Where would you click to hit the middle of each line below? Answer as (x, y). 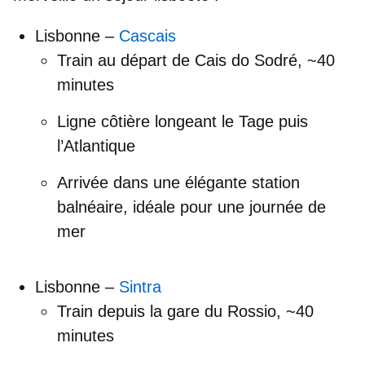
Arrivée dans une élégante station (178, 183)
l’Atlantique (96, 146)
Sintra (140, 287)
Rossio (252, 312)
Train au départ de (126, 61)
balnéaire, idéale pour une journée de (191, 207)
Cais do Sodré (246, 61)
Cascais (147, 36)
